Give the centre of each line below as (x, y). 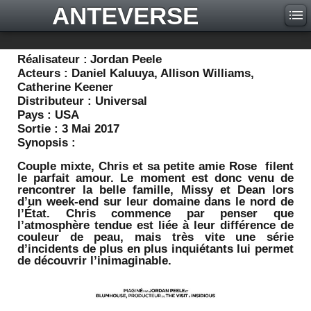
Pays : (36, 115)
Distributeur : (56, 101)
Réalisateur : (52, 59)
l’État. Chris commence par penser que (155, 213)
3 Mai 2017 (91, 129)
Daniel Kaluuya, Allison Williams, (163, 73)
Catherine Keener (65, 87)
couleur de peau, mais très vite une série (155, 237)
